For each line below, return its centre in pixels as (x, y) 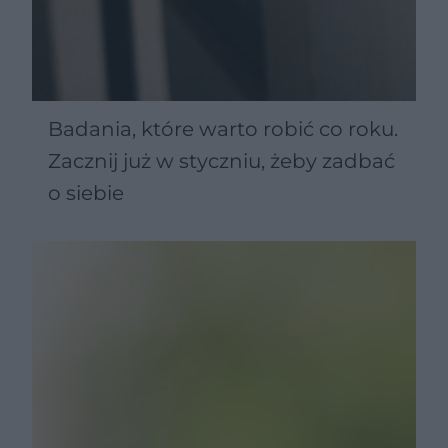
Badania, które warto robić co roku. (223, 128)
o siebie (86, 192)
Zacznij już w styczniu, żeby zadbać (221, 160)
